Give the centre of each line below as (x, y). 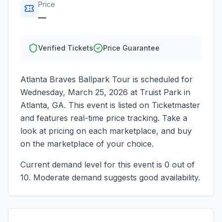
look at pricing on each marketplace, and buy (106, 131)
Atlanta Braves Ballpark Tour (75, 79)
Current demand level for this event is (92, 165)
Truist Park (161, 92)
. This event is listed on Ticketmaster (132, 105)
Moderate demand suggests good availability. (115, 177)
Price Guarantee (131, 48)
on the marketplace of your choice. (87, 144)
